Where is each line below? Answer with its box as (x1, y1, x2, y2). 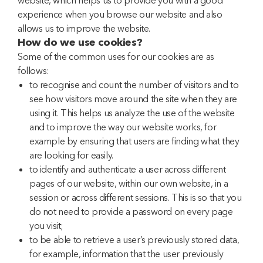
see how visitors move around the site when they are (29, 93, 237, 104)
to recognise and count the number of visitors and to (29, 79, 239, 90)
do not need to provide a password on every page (29, 205, 233, 217)
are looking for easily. (29, 149, 113, 161)
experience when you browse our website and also (18, 8, 222, 20)
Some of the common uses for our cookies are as (18, 50, 214, 62)
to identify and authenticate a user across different (29, 163, 226, 175)
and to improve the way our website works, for (29, 121, 217, 133)
